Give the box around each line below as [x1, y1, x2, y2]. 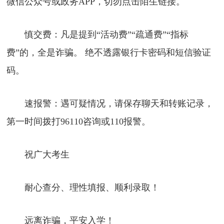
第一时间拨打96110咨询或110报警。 [6, 116, 151, 126]
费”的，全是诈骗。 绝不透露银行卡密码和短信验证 [6, 47, 211, 57]
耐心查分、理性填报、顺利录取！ [6, 182, 160, 192]
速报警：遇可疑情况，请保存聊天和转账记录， [6, 98, 214, 108]
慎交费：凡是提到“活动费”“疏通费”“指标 [6, 29, 189, 39]
